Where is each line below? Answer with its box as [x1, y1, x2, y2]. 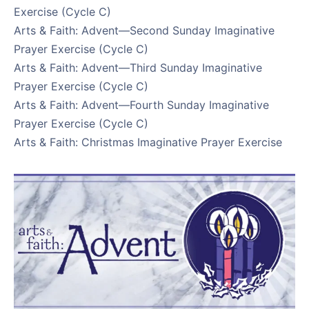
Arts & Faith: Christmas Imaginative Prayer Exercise [14, 135, 282, 149]
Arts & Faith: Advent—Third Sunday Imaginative [14, 61, 262, 74]
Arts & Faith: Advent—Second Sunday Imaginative [14, 23, 275, 37]
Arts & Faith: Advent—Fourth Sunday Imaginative [14, 98, 269, 112]
